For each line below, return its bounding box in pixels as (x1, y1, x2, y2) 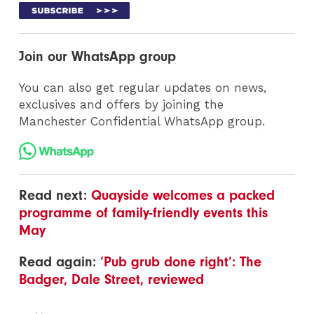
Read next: (19, 186, 92, 203)
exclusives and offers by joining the (19, 97, 224, 112)
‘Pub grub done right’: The (100, 253, 262, 270)
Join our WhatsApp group (19, 48, 177, 65)
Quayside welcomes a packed (91, 186, 275, 203)
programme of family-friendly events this (19, 204, 268, 221)
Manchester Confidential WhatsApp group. (19, 114, 266, 129)
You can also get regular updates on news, (19, 81, 267, 95)
